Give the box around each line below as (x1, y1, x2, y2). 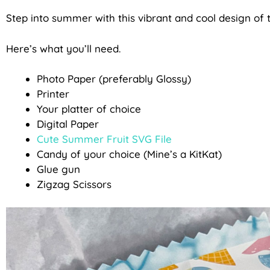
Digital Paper (37, 118, 99, 131)
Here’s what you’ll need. (6, 42, 124, 55)
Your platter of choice (37, 102, 141, 116)
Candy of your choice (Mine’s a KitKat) (37, 148, 222, 161)
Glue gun (37, 163, 80, 176)
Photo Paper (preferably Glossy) (37, 72, 191, 86)
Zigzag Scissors (37, 178, 111, 191)
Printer (37, 87, 69, 101)
